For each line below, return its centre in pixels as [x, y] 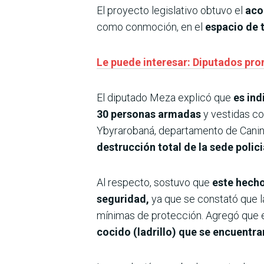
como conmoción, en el [151, 27]
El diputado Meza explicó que [165, 98]
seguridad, [123, 199]
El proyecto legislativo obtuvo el [171, 11]
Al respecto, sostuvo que [153, 183]
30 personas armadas [150, 114]
